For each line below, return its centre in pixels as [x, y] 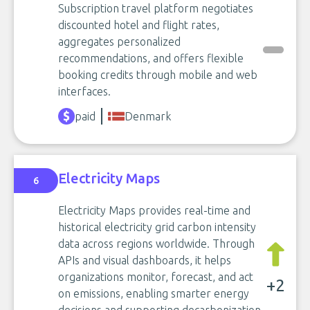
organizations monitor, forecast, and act [156, 276]
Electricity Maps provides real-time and [154, 210]
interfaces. [84, 91]
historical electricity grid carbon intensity [157, 227]
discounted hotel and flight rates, [139, 25]
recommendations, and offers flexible [151, 58]
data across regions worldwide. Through [156, 243]
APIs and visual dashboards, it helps [145, 260]
